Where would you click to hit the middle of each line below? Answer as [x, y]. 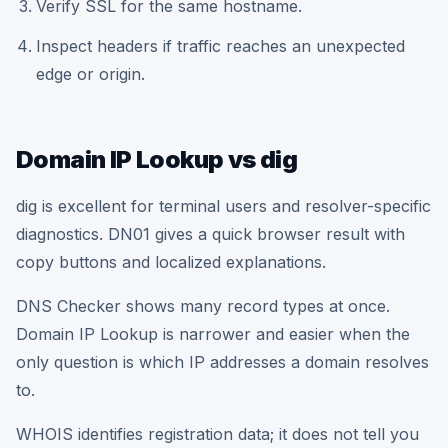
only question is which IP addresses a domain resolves [222, 362]
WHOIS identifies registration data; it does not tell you [217, 434]
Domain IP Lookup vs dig [157, 159]
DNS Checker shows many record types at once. [203, 306]
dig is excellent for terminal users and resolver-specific [223, 206]
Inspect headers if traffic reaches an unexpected [220, 46]
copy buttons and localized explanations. [171, 262]
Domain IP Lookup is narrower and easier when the [213, 334]
